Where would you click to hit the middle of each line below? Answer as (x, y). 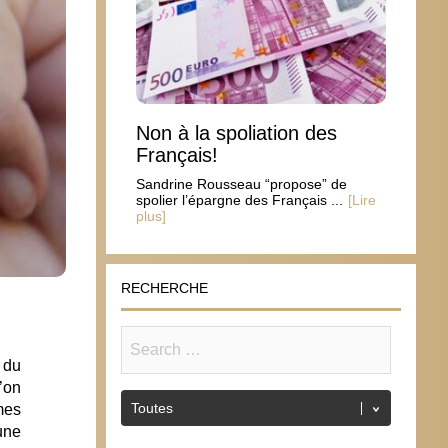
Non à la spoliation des (236, 132)
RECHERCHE (164, 287)
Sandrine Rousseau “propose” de (241, 183)
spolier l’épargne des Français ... (239, 199)
